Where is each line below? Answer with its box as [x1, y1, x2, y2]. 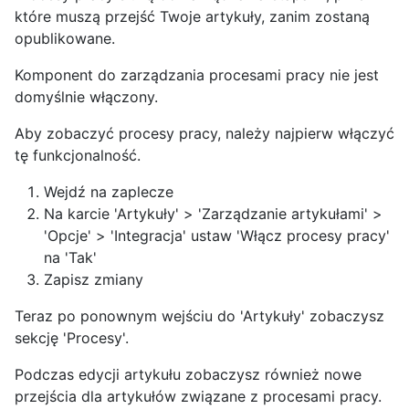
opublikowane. [15, 29, 115, 48]
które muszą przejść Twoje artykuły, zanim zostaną [15, 7, 370, 26]
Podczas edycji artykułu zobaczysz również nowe [15, 365, 362, 384]
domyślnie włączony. [15, 88, 158, 107]
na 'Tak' [44, 248, 97, 267]
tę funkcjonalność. [15, 146, 141, 165]
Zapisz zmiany [44, 270, 143, 289]
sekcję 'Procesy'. [15, 329, 129, 348]
